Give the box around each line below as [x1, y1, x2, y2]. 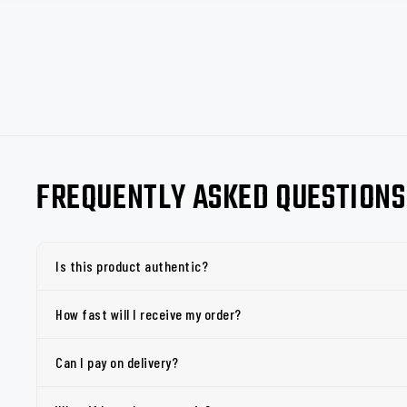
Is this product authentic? [55, 257, 208, 274]
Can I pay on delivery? [55, 353, 178, 371]
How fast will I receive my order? [55, 305, 242, 323]
